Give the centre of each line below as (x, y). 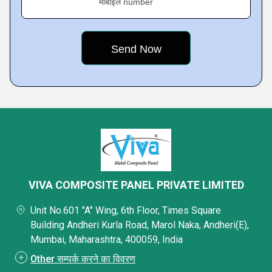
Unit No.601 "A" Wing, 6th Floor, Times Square (126, 210)
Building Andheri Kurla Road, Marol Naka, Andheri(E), (140, 225)
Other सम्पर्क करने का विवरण (83, 259)
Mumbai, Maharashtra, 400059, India (107, 240)
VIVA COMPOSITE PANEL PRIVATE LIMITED (136, 185)
